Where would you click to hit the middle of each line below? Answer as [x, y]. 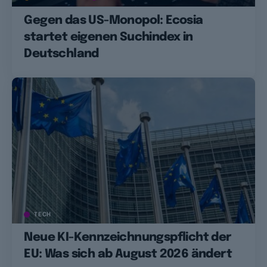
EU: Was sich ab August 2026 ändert [128, 254]
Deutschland [61, 54]
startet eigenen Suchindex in [108, 37]
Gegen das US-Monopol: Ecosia [114, 20]
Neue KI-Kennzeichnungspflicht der [128, 238]
